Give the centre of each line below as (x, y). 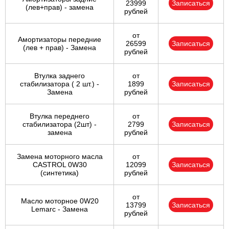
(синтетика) (60, 173)
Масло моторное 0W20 (60, 201)
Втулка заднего (60, 76)
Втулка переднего (60, 116)
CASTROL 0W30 (60, 165)
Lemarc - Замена (60, 209)
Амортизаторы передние (60, 40)
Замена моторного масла (60, 157)
